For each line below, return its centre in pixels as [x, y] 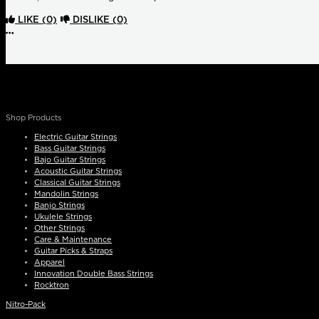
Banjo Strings [59, 206]
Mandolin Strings [66, 194]
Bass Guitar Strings [70, 149]
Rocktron [52, 286]
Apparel [49, 263]
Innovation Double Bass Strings [94, 274]
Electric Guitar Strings [75, 137]
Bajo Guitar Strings [70, 160]
